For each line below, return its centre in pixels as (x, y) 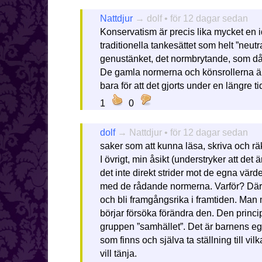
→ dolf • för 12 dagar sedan (190, 18)
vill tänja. (118, 254)
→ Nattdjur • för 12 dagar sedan (181, 133)
